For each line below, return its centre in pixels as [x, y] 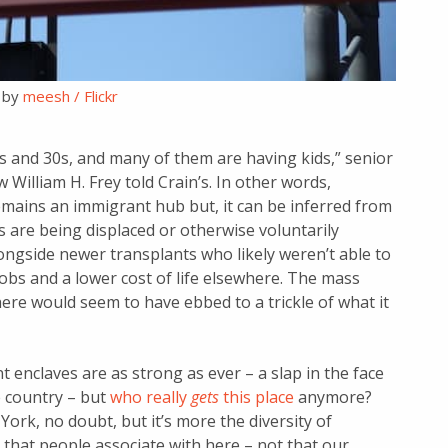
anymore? [333, 397]
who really [150, 397]
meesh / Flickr [71, 96]
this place [256, 397]
